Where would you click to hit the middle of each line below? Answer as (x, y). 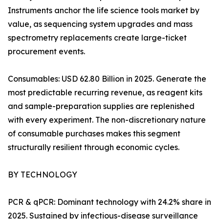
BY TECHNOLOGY (43, 175)
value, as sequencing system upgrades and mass (100, 24)
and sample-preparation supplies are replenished (101, 106)
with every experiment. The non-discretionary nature (107, 120)
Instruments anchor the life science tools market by (104, 11)
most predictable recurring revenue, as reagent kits (105, 93)
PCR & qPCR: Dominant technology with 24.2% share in (109, 202)
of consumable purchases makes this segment (94, 134)
